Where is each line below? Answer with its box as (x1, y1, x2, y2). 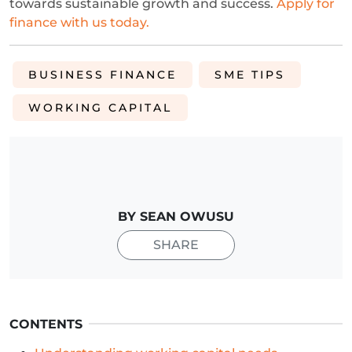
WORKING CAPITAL (28, 100, 172, 115)
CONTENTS (9, 316, 82, 332)
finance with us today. (9, 14, 149, 30)
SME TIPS (214, 67, 285, 82)
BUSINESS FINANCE (28, 67, 177, 82)
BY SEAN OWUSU (118, 208, 234, 224)
